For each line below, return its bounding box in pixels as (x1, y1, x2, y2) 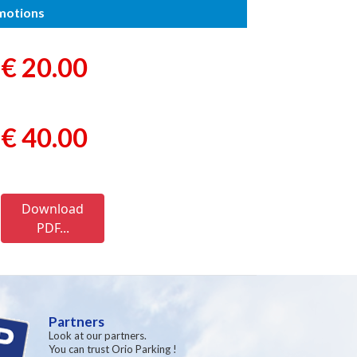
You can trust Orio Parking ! (49, 343, 177, 355)
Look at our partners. (49, 329, 147, 342)
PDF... (36, 219, 69, 237)
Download (22, 200, 84, 218)
